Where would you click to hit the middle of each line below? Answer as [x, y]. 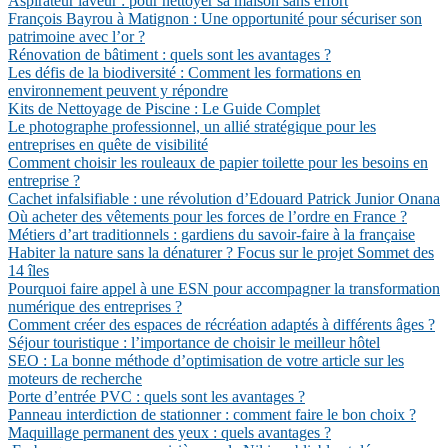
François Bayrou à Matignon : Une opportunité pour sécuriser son [215, 18]
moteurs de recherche [75, 378]
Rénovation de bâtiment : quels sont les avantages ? [169, 54]
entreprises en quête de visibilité [108, 144]
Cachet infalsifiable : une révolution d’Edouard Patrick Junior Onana [224, 198]
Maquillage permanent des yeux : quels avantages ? [169, 432]
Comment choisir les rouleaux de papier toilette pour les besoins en [218, 162]
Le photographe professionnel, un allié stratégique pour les [192, 126]
